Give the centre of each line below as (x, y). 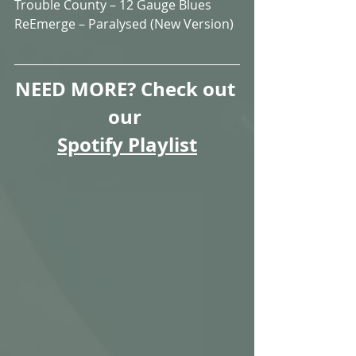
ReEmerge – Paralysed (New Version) (124, 23)
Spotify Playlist (127, 144)
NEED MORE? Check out (127, 89)
